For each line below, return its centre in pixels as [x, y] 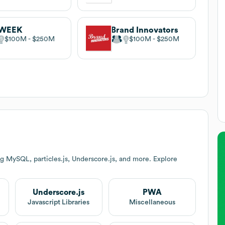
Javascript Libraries [59, 202]
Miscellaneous [152, 202]
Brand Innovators [144, 30]
